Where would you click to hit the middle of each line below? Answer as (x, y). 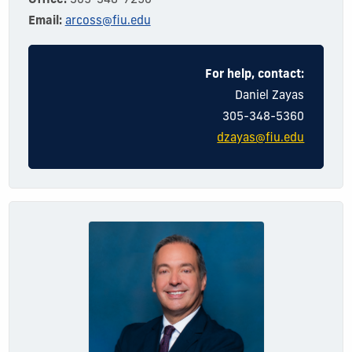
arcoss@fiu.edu (108, 22)
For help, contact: (255, 75)
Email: (46, 22)
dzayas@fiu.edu (261, 139)
